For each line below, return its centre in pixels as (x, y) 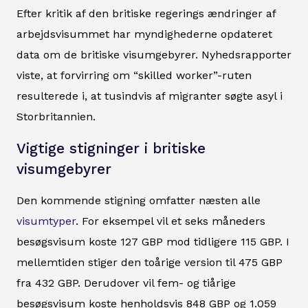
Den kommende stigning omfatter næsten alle (139, 201)
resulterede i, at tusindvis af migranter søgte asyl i (150, 96)
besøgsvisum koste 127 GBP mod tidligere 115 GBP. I (153, 242)
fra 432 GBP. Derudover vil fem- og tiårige (126, 283)
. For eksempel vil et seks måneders (170, 221)
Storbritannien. (56, 117)
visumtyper (46, 221)
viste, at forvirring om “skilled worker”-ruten (134, 76)
